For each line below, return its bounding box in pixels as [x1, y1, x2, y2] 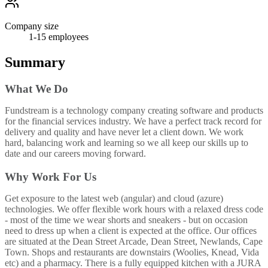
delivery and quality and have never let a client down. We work [5, 127, 243, 138]
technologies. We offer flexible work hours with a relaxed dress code [5, 203, 263, 214]
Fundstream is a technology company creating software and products [5, 105, 263, 116]
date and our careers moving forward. [5, 148, 146, 159]
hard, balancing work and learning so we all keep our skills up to [5, 138, 248, 148]
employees [46, 32, 89, 42]
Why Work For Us [5, 170, 96, 183]
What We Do [5, 83, 68, 96]
